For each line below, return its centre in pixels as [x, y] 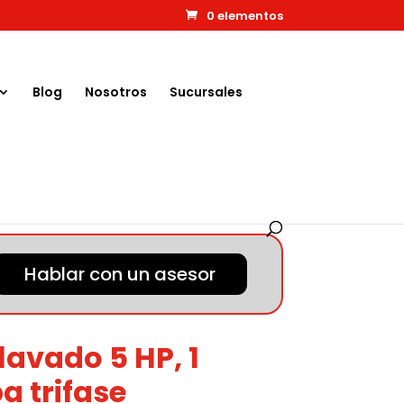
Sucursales [207, 92]
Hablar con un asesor [120, 274]
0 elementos [244, 15]
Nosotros [116, 92]
